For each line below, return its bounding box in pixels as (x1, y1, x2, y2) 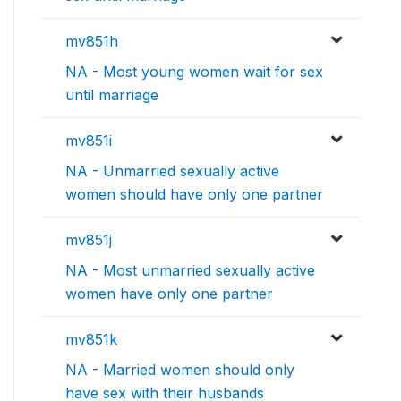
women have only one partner (65, 285, 273, 303)
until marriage (65, 86, 158, 105)
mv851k (65, 330, 117, 349)
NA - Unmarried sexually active (65, 162, 279, 181)
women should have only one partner (65, 185, 323, 204)
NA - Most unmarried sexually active (65, 261, 315, 280)
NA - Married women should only (65, 361, 294, 380)
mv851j (65, 231, 112, 250)
